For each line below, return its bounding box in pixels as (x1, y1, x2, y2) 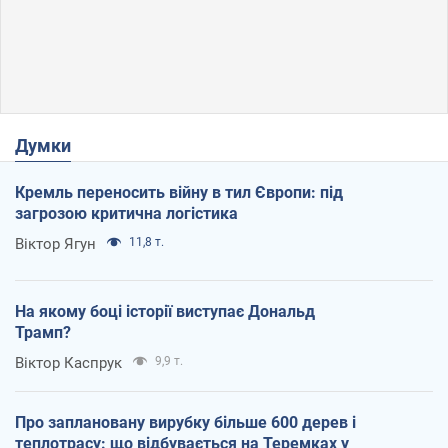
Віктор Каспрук (15, 354, 122, 373)
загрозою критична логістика (15, 204, 238, 224)
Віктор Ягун (15, 235, 96, 254)
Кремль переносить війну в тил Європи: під (15, 183, 343, 203)
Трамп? (15, 323, 71, 343)
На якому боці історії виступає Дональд (15, 302, 315, 322)
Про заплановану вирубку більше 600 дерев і (15, 413, 356, 433)
